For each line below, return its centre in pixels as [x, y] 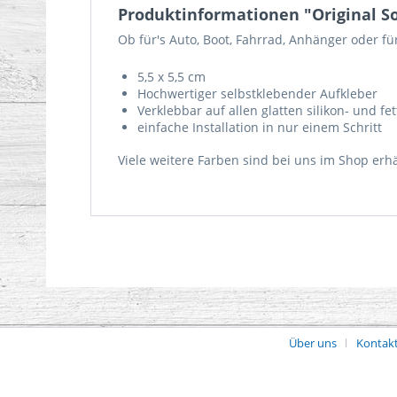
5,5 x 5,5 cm [171, 77]
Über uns [312, 343]
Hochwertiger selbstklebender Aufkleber [257, 93]
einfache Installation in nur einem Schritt [260, 127]
